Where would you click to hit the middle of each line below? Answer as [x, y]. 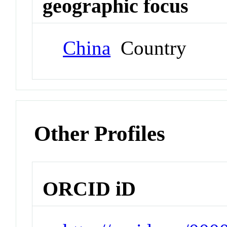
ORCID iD [89, 189]
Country [149, 48]
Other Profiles [100, 133]
